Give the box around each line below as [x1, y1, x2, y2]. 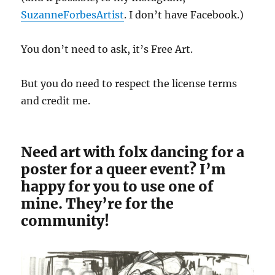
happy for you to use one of [21, 177, 214, 196]
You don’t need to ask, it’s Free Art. [21, 43, 193, 56]
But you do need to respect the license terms [21, 77, 238, 90]
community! [21, 212, 110, 230]
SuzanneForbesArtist [21, 9, 125, 21]
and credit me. [21, 95, 91, 107]
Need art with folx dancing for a [21, 143, 245, 161]
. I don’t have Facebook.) [124, 9, 244, 21]
